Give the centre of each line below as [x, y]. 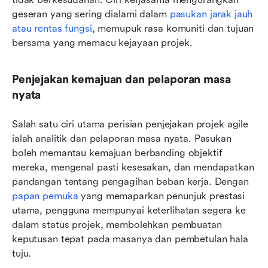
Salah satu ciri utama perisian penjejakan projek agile [130, 124]
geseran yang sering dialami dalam [91, 14]
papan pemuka [45, 196]
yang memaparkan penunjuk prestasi [162, 196]
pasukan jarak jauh [211, 14]
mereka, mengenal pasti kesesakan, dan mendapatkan [133, 167]
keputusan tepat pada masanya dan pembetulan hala [130, 239]
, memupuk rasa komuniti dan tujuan [173, 28]
